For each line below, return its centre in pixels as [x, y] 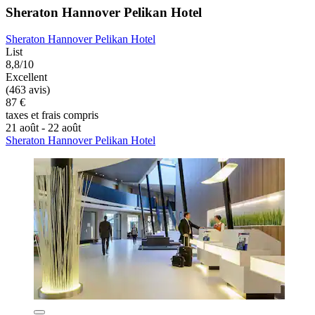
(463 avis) [28, 90]
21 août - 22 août [43, 128]
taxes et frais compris [52, 115]
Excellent [26, 77]
